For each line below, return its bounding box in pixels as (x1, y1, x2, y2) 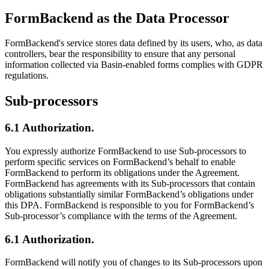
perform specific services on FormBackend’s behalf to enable (5, 157, 235, 167)
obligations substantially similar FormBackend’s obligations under (5, 189, 253, 199)
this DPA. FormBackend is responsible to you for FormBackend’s (5, 200, 254, 210)
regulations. (5, 70, 49, 81)
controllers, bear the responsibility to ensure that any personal (5, 49, 235, 59)
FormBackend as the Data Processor (5, 10, 229, 26)
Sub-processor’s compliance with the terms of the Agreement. (5, 211, 237, 221)
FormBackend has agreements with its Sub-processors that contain (5, 178, 255, 189)
